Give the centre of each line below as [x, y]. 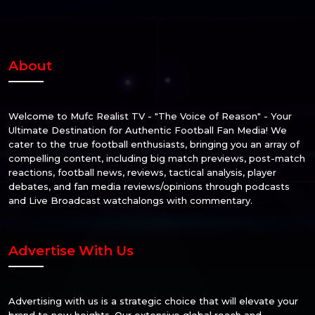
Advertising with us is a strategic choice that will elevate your [153, 301]
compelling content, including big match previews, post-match [157, 158]
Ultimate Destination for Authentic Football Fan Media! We [148, 130]
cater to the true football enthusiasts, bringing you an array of [154, 144]
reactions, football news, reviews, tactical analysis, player [142, 172]
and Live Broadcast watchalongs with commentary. [130, 200]
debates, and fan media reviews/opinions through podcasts [149, 186]
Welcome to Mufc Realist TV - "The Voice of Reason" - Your [150, 116]
